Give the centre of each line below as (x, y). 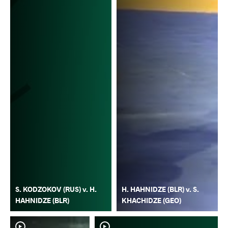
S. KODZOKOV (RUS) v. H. (56, 189)
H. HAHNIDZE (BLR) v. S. (160, 189)
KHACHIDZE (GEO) (151, 201)
